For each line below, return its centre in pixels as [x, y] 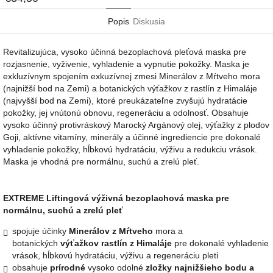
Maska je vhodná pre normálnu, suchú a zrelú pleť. [101, 162]
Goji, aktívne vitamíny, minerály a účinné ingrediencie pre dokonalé [132, 137]
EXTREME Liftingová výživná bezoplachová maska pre [116, 198]
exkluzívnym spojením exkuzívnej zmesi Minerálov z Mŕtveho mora [132, 76]
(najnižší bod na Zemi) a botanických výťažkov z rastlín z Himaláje [130, 89]
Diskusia [149, 22]
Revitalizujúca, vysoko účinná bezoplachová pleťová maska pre [125, 52]
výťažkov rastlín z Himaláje [116, 243]
